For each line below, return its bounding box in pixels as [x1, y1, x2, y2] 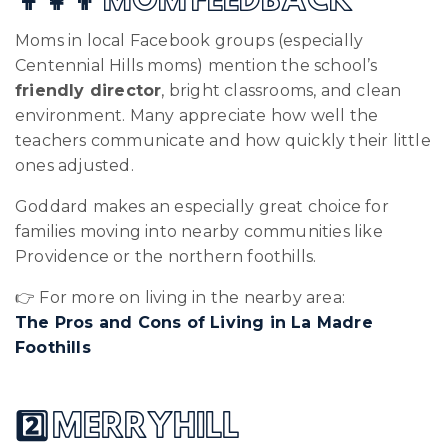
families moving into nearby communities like [15, 221, 383, 241]
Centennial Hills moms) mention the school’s [15, 55, 378, 75]
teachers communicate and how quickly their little [15, 130, 431, 150]
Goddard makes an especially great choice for [15, 196, 389, 216]
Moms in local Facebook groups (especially [15, 30, 364, 50]
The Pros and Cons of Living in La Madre [15, 312, 373, 332]
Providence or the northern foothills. [15, 246, 317, 266]
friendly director [15, 80, 162, 100]
